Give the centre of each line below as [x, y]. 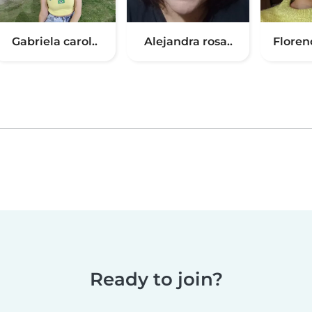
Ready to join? [156, 279]
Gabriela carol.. [54, 42]
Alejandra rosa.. [188, 42]
